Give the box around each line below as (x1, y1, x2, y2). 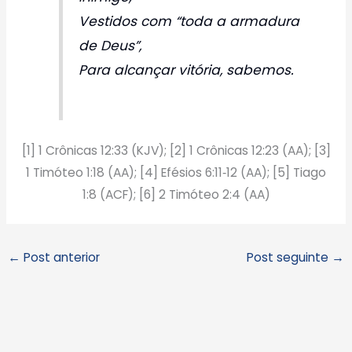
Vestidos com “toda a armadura (79, 11, 300, 31)
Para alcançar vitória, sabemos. (79, 60, 295, 79)
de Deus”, (79, 35, 142, 55)
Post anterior (20, 248, 101, 266)
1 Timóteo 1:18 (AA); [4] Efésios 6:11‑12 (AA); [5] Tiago (26, 164, 326, 181)
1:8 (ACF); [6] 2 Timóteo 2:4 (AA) (82, 186, 270, 203)
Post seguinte (246, 248, 332, 266)
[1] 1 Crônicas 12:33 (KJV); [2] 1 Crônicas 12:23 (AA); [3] (21, 142, 331, 159)
